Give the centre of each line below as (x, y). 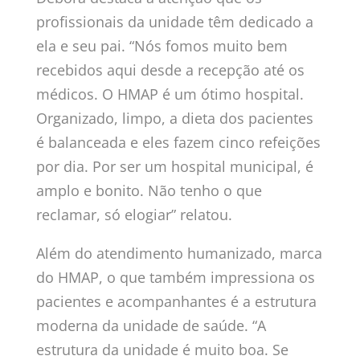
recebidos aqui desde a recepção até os (170, 70)
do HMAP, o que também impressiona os (175, 277)
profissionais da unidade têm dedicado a (174, 21)
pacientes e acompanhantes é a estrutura (176, 301)
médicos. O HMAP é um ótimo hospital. (170, 94)
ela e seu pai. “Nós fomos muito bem (162, 45)
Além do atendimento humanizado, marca (179, 253)
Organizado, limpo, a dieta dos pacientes (174, 118)
